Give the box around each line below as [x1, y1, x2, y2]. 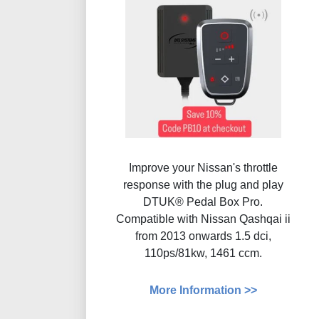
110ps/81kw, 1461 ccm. [144, 247, 262, 260]
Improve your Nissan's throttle [128, 162, 278, 174]
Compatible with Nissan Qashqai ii [115, 213, 291, 226]
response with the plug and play [122, 179, 283, 192]
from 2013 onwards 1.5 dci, [135, 230, 271, 243]
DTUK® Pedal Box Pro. [143, 196, 263, 209]
